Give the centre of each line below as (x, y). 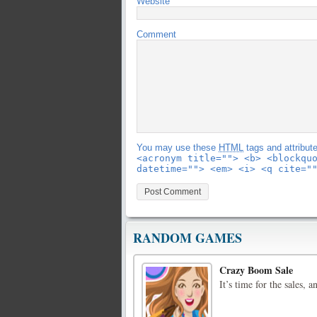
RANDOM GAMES (188, 238)
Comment (156, 34)
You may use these (178, 148)
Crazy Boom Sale (256, 270)
